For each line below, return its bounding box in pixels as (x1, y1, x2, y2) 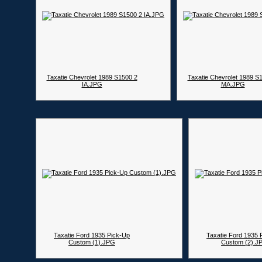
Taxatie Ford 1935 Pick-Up (54, 232, 130, 239)
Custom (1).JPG (68, 239, 115, 246)
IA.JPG (81, 81, 102, 88)
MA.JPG (220, 81, 245, 88)
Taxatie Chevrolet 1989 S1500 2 (46, 74, 137, 81)
